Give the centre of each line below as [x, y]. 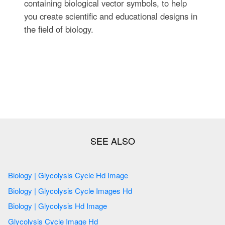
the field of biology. [59, 29]
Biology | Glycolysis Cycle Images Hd [86, 190]
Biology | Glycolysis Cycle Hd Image [84, 175]
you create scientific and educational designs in [110, 16]
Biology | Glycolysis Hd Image [74, 206]
